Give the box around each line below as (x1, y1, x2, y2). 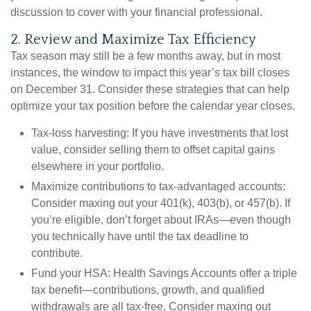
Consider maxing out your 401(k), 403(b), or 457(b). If (31, 197, 290, 210)
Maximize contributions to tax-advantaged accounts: (31, 180, 285, 193)
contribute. (31, 247, 83, 260)
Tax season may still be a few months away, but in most (10, 50, 280, 62)
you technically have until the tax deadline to (31, 230, 249, 243)
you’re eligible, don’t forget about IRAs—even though (31, 214, 291, 226)
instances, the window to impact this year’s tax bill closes (10, 67, 289, 79)
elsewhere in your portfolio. (31, 160, 164, 173)
